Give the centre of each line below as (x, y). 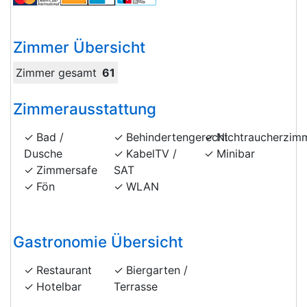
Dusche (43, 153)
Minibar (235, 153)
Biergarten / (157, 270)
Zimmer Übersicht (79, 47)
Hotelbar (59, 286)
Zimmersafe (67, 170)
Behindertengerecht (177, 137)
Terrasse (136, 286)
